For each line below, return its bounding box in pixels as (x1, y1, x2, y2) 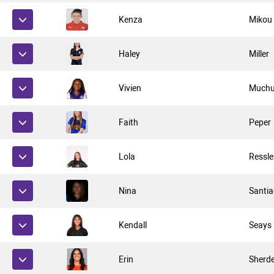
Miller (249, 49, 270, 59)
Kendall (119, 220, 147, 230)
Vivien (119, 83, 142, 93)
